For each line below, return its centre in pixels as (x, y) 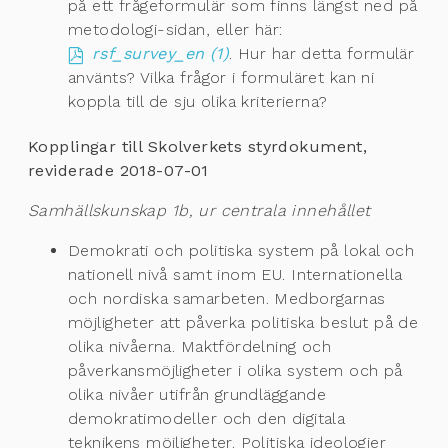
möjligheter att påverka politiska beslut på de (243, 323)
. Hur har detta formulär (322, 54)
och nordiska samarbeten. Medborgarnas (227, 299)
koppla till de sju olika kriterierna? (198, 102)
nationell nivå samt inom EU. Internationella (235, 275)
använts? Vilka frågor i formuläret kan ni (221, 78)
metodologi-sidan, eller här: (175, 30)
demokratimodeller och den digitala (207, 419)
